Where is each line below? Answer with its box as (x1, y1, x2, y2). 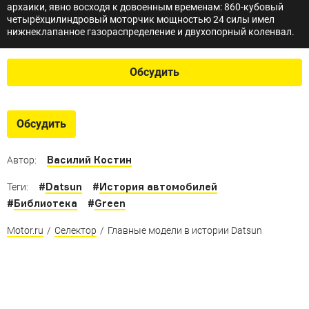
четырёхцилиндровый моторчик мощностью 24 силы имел (7, 14, 275, 25)
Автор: (7, 154, 37, 166)
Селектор (54, 225, 97, 236)
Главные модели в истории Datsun (108, 225, 262, 236)
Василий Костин (47, 154, 132, 166)
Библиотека (14, 197, 77, 209)
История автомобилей (99, 181, 217, 192)
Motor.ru (7, 225, 43, 236)
